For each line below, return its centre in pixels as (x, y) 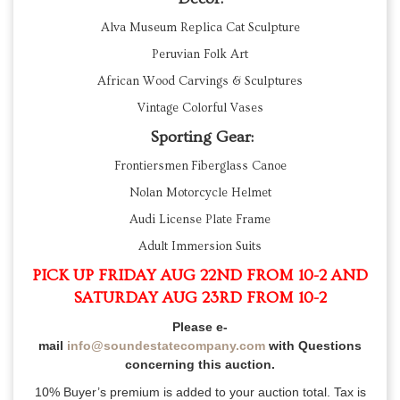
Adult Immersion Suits (200, 247)
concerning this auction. (200, 365)
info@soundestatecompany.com (166, 346)
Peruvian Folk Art (200, 55)
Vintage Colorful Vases (200, 108)
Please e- (200, 327)
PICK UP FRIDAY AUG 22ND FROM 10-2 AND (200, 276)
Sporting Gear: (200, 137)
